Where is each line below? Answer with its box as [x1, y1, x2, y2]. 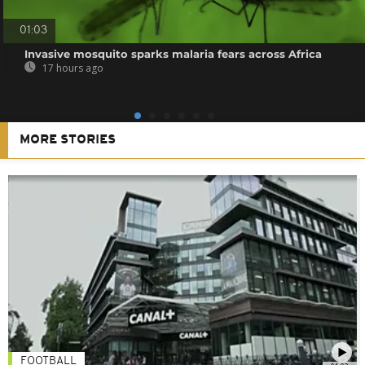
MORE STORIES [20, 133, 116, 147]
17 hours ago [40, 60, 104, 75]
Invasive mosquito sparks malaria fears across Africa [24, 46, 323, 60]
